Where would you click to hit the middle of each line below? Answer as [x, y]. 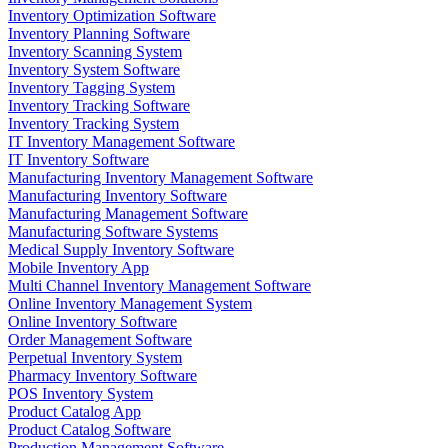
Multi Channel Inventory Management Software [159, 286]
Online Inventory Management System [130, 304]
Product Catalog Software [89, 430]
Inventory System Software [94, 70]
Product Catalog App [74, 412]
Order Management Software [100, 340]
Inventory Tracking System [93, 124]
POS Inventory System [80, 394]
